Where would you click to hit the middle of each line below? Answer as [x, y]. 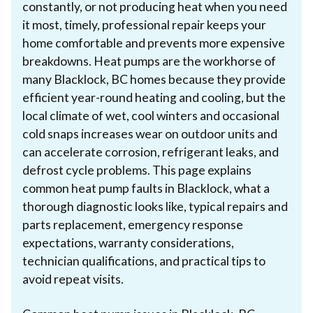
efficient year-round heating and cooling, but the [154, 97]
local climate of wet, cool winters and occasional [151, 115]
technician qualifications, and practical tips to [144, 261]
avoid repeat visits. [73, 279]
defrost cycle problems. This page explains [137, 170]
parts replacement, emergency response [133, 224]
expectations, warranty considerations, [128, 242]
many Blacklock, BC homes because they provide [154, 79]
